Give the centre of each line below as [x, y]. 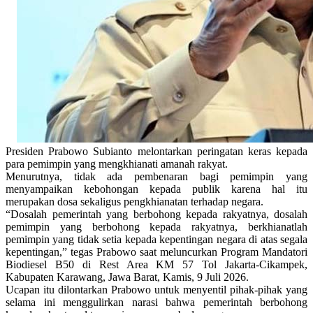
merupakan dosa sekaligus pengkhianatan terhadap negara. [134, 201]
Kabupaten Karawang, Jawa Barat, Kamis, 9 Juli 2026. [127, 277]
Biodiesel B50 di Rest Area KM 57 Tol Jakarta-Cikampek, [156, 264]
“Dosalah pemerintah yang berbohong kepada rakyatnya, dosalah [156, 214]
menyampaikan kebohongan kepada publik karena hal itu [156, 189]
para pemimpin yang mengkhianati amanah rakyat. [118, 163]
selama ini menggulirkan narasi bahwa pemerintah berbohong [156, 302]
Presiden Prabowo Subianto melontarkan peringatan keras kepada [156, 151]
